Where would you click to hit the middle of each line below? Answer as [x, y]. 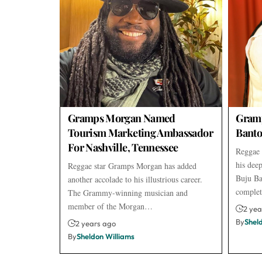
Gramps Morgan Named [121, 118]
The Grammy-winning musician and [127, 192]
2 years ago [95, 223]
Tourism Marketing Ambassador [140, 132]
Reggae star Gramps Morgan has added [132, 166]
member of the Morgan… [110, 206]
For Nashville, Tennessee [123, 147]
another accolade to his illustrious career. [135, 179]
